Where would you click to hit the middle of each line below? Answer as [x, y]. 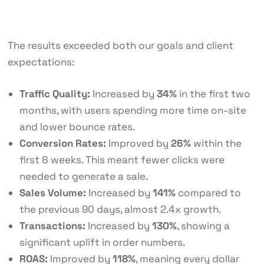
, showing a [203, 226]
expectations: [41, 62]
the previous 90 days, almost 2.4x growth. [120, 209]
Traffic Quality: [55, 94]
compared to [208, 193]
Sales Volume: [52, 193]
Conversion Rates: [62, 143]
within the [216, 143]
